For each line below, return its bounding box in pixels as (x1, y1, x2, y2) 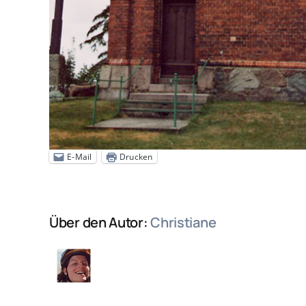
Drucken (119, 150, 153, 163)
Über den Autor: (49, 213, 151, 232)
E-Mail (67, 150, 92, 163)
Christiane (150, 213, 217, 232)
